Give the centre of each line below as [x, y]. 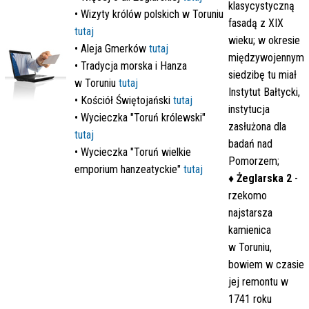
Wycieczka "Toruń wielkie [134, 152]
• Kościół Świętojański [124, 100]
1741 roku [250, 299]
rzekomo [248, 196]
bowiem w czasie [266, 265]
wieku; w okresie [264, 40]
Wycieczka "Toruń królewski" [142, 118]
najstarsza [250, 213]
